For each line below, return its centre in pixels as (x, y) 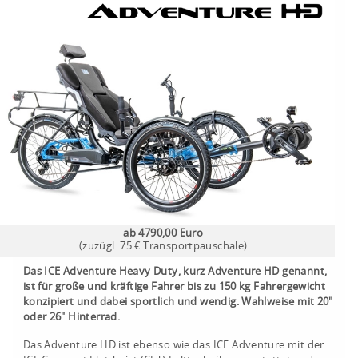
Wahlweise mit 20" (287, 302)
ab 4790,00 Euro (163, 234)
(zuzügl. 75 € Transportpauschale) (163, 247)
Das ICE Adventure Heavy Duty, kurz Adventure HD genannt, (175, 272)
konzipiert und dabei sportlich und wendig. (132, 302)
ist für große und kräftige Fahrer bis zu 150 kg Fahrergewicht (174, 287)
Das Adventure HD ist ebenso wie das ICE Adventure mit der (173, 345)
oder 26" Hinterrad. (72, 317)
